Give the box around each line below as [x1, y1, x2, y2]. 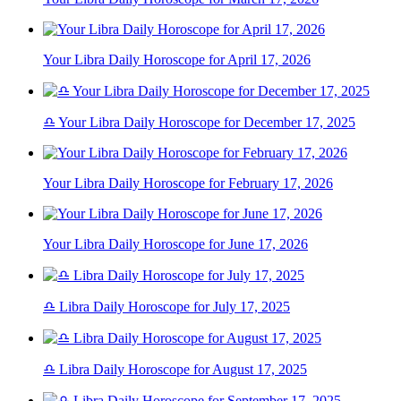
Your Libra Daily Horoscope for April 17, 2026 [43, 52, 311, 68]
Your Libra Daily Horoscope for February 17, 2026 [43, 175, 333, 192]
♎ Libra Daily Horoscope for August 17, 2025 [43, 362, 307, 378]
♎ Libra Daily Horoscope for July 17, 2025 [43, 299, 290, 315]
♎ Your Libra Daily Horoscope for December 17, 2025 [43, 115, 355, 131]
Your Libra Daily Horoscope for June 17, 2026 [43, 236, 308, 252]
